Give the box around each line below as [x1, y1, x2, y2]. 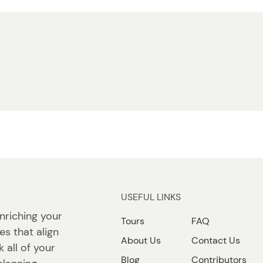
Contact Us [191, 234, 241, 247]
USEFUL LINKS [121, 191, 181, 203]
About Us [121, 234, 161, 247]
